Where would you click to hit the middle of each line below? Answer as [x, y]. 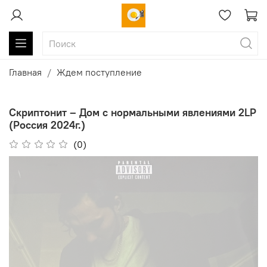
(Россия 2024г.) [47, 125]
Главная [25, 72]
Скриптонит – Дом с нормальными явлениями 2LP [133, 112]
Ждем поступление [99, 72]
